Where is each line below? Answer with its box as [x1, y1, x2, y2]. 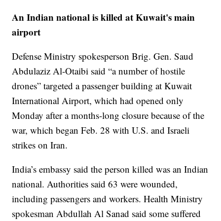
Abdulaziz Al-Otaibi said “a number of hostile [12, 64, 185, 77]
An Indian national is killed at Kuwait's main [12, 10, 195, 24]
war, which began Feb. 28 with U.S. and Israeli [12, 123, 190, 136]
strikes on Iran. [12, 138, 68, 151]
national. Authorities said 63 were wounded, [12, 177, 178, 190]
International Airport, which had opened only [12, 94, 184, 107]
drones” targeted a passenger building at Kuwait [12, 79, 192, 92]
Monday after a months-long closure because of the [12, 109, 205, 121]
